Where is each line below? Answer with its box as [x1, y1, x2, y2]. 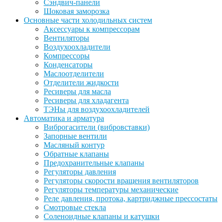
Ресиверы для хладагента [44, 96, 129, 105]
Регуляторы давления [44, 167, 116, 176]
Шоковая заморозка [44, 6, 110, 15]
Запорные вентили [44, 131, 107, 140]
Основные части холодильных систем [24, 15, 152, 24]
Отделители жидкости [44, 78, 119, 87]
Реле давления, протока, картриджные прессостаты [44, 194, 218, 203]
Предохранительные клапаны [44, 158, 144, 167]
